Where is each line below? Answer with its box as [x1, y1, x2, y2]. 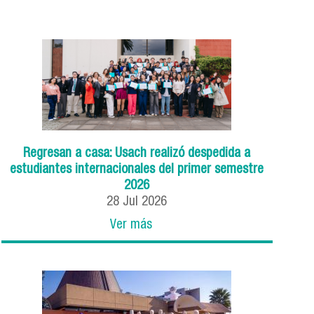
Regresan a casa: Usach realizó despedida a [23, 147, 251, 161]
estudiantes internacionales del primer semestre [10, 163, 264, 177]
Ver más [110, 219, 153, 233]
